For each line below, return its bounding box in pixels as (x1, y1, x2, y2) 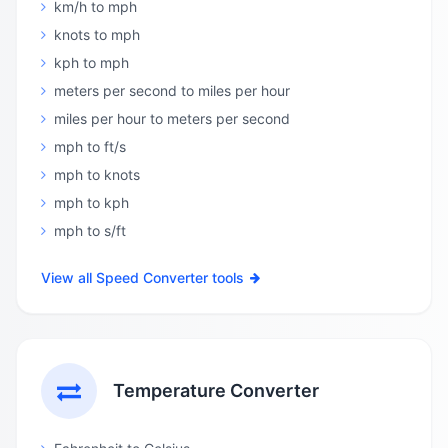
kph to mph (54, 54, 129, 71)
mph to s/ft (54, 222, 126, 239)
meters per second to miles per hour (54, 82, 290, 99)
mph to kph (54, 194, 129, 211)
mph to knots (54, 166, 140, 183)
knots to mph (54, 26, 140, 43)
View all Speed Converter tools (41, 269, 244, 286)
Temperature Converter (113, 380, 319, 401)
